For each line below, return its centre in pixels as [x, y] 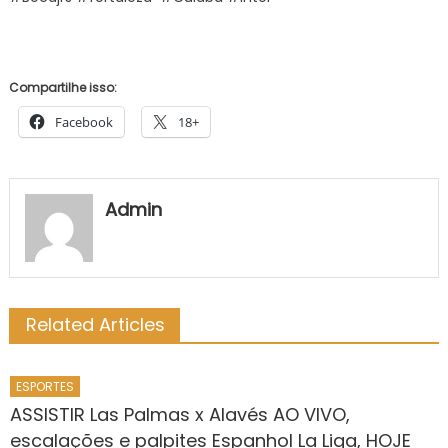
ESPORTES [45, 386]
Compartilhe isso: [62, 87]
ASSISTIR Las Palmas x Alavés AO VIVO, [180, 414]
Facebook [83, 122]
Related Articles [95, 324]
